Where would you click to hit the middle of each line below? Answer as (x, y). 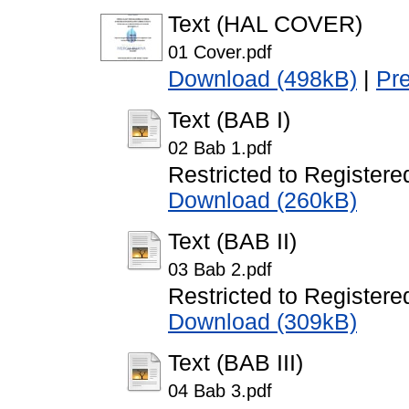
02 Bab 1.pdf (220, 148)
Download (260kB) (262, 201)
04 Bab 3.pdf (220, 391)
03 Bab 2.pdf (220, 270)
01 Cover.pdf (220, 52)
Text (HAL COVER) (265, 25)
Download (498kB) (262, 79)
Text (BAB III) (236, 363)
